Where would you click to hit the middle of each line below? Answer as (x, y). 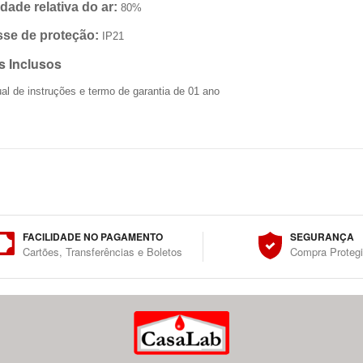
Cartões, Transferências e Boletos (103, 252)
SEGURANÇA (322, 237)
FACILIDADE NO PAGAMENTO (93, 237)
